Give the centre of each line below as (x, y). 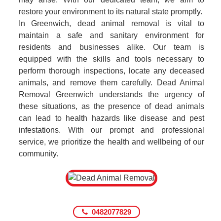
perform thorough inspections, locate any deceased (111, 71)
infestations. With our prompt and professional (111, 130)
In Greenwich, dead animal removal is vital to (111, 23)
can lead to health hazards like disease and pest (111, 118)
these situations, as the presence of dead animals (111, 106)
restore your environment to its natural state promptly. (110, 12)
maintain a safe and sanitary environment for (111, 35)
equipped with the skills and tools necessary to (111, 59)
